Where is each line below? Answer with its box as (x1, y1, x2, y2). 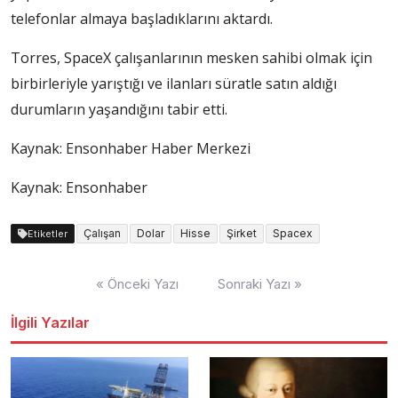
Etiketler (28, 227, 68, 241)
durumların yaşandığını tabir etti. (11, 99, 227, 120)
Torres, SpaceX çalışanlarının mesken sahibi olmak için (11, 48, 372, 68)
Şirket (227, 227, 257, 241)
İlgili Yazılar (11, 314, 90, 332)
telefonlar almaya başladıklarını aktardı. (11, 9, 273, 29)
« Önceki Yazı (96, 275, 179, 293)
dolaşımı (10, 287, 66, 305)
